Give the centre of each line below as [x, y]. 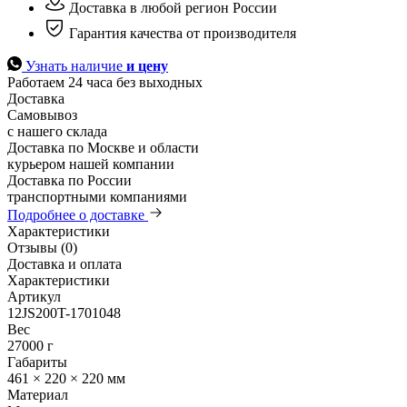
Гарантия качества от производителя [181, 33]
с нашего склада [57, 131]
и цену [147, 65]
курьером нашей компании [91, 164]
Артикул [34, 296]
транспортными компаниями [97, 196]
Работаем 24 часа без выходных [105, 82]
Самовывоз [42, 114]
